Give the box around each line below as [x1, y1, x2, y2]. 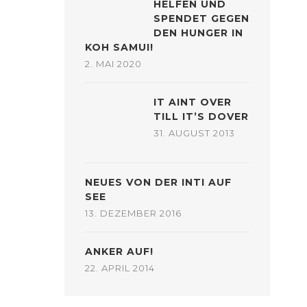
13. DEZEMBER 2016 [85, 208, 182, 219]
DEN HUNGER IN [153, 27, 243, 39]
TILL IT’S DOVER [153, 110, 249, 123]
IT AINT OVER [153, 96, 232, 108]
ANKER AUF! [85, 245, 153, 258]
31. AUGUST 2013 [153, 127, 235, 138]
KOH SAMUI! [85, 41, 153, 53]
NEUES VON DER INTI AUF [85, 176, 232, 188]
